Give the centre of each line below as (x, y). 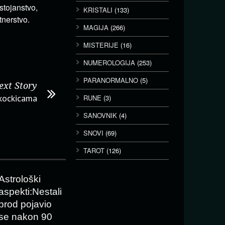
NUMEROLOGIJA (109, 63)
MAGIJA (96, 27)
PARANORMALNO (111, 80)
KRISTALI (98, 10)
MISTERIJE (101, 45)
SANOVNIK (100, 115)
